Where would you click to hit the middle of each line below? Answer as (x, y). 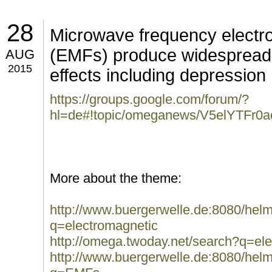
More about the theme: (116, 178)
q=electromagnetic (104, 226)
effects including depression (158, 75)
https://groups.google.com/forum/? (149, 99)
